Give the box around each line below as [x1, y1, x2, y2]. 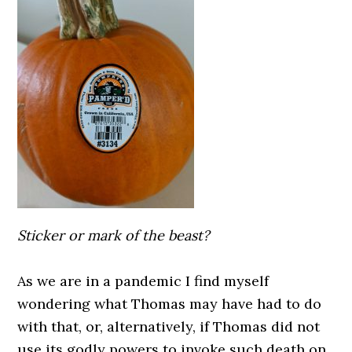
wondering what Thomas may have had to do [17, 295, 322, 313]
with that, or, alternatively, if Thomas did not [17, 317, 321, 335]
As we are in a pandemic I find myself [17, 272, 269, 290]
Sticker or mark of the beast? [17, 226, 211, 244]
